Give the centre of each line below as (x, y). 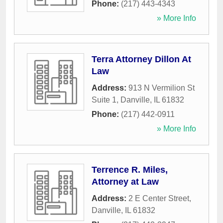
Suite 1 (104, 100)
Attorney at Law (125, 182)
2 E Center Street (159, 199)
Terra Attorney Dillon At (141, 59)
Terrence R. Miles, (130, 170)
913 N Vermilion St (162, 88)
